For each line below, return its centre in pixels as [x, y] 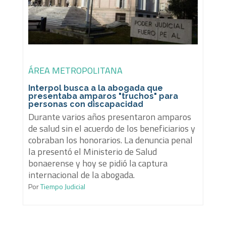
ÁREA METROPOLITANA [75, 71]
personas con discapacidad [86, 104]
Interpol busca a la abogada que [95, 88]
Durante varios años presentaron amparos [109, 117]
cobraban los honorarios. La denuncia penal [110, 140]
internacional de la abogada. [81, 175]
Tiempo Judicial [62, 187]
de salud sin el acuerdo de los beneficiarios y [111, 129]
